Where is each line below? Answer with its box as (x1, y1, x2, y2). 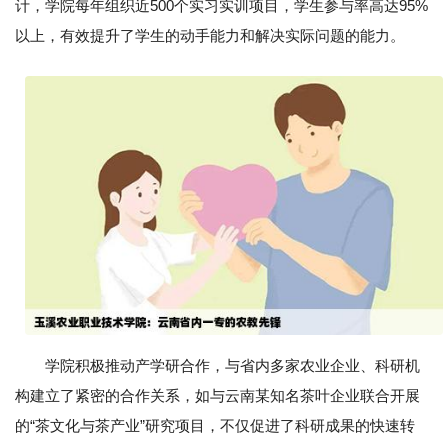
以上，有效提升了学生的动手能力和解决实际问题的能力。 (15, 27, 405, 44)
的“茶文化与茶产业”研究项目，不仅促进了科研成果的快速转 (15, 417, 415, 435)
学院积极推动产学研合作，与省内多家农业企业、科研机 (45, 357, 420, 375)
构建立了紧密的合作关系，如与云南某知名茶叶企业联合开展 (15, 387, 420, 405)
